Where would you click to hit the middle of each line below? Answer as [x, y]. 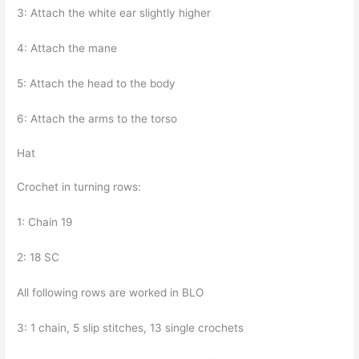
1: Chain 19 [47, 222]
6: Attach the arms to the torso [99, 118]
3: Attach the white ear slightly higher [116, 12]
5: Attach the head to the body [98, 83]
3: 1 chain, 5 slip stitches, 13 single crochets [132, 327]
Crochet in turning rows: [81, 187]
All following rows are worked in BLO [112, 293]
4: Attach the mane [69, 48]
